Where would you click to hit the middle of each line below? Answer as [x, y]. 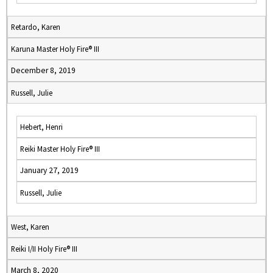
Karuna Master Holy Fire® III [55, 49]
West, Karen [30, 227]
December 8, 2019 [43, 70]
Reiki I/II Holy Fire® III [44, 249]
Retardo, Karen [36, 27]
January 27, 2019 [49, 170]
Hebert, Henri [41, 127]
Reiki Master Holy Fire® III [60, 149]
